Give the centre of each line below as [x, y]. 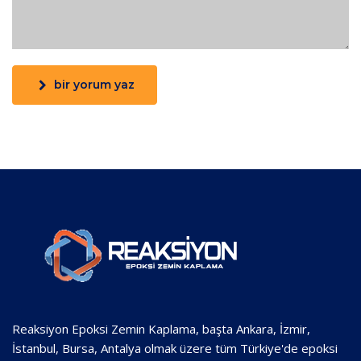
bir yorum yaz [94, 85]
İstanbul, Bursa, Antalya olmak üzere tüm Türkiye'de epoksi [175, 348]
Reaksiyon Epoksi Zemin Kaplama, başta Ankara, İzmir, [161, 329]
